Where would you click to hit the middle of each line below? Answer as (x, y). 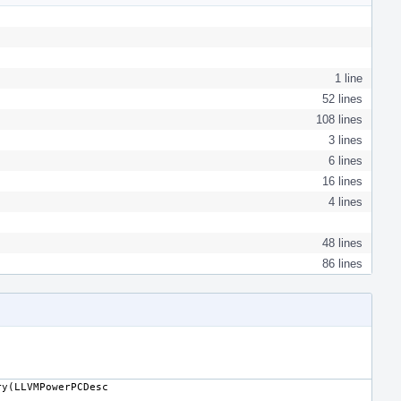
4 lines (346, 201)
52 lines (342, 98)
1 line (349, 78)
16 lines (342, 181)
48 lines (342, 243)
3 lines (346, 140)
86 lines (342, 263)
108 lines (339, 119)
